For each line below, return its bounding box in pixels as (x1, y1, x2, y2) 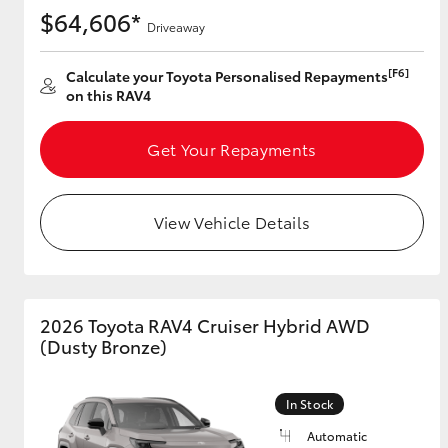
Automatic (307, 427, 367, 444)
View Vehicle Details (153, 210, 311, 233)
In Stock (286, 395, 333, 412)
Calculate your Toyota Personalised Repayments (66, 66, 388, 86)
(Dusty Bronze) (40, 333, 167, 359)
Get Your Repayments (147, 137, 317, 160)
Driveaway (147, 18, 205, 35)
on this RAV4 (66, 85, 151, 105)
